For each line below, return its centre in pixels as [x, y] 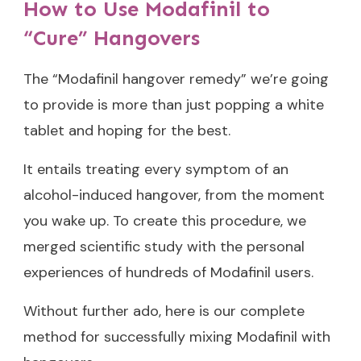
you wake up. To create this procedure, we [165, 220]
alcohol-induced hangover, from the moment [174, 195]
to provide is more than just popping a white [174, 104]
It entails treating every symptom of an [156, 169]
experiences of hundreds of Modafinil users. [168, 272]
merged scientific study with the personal [164, 246]
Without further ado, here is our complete [164, 311]
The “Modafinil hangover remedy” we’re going [176, 79]
